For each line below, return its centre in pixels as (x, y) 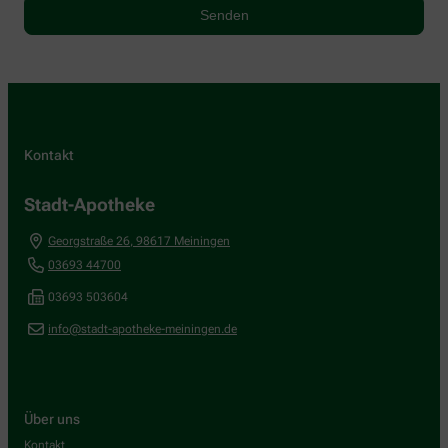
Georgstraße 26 (89, 241)
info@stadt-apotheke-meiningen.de (142, 329)
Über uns (52, 419)
